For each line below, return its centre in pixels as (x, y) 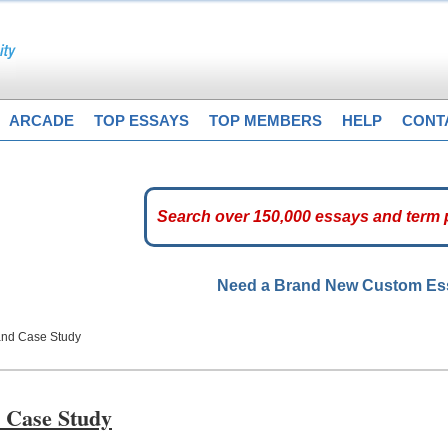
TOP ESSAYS (141, 120)
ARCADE (41, 120)
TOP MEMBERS (265, 120)
